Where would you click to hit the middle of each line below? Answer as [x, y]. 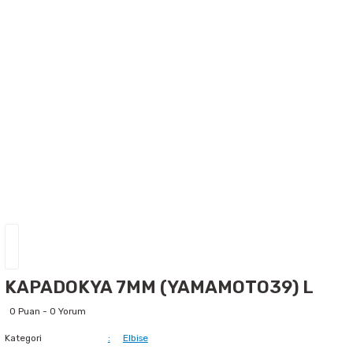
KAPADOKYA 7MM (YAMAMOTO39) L [159, 287]
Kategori [23, 338]
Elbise [135, 338]
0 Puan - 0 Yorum [48, 311]
